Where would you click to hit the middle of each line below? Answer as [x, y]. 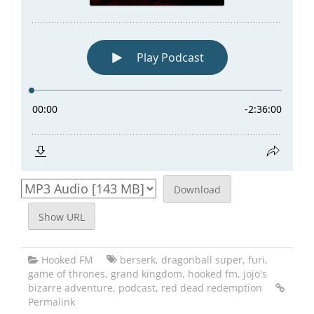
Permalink [52, 301]
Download [197, 190]
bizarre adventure [70, 287]
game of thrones [67, 273]
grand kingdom [146, 273]
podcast [137, 287]
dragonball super [202, 259]
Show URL [62, 217]
